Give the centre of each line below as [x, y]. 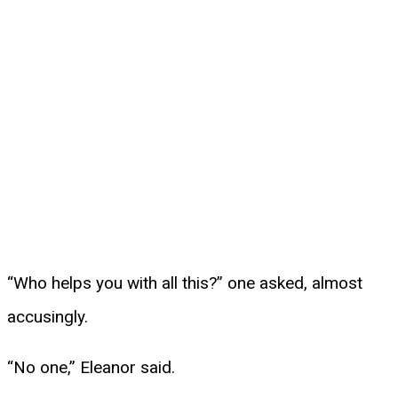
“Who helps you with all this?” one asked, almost [185, 283]
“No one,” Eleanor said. [91, 367]
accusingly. [48, 316]
